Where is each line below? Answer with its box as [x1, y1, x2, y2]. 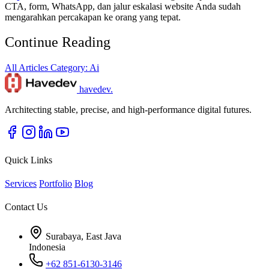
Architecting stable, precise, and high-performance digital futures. [5, 104, 252, 115]
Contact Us [5, 202, 47, 213]
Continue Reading [5, 34, 110, 50]
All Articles [5, 62, 50, 73]
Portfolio [39, 178, 72, 189]
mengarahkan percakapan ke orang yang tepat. [5, 11, 181, 22]
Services [5, 178, 37, 189]
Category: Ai [50, 62, 99, 73]
